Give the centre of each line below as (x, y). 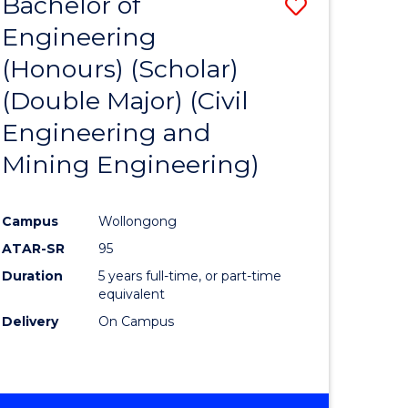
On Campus (137, 322)
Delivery (31, 322)
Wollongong (138, 222)
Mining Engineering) (131, 165)
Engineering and (107, 133)
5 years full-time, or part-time (190, 276)
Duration (33, 276)
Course (343, 70)
